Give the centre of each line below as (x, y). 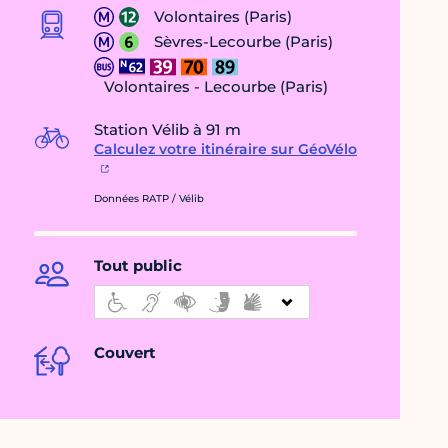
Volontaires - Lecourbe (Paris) (216, 87)
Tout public (138, 266)
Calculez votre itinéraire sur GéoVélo (225, 149)
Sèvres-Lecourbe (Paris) (243, 42)
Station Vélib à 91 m (167, 130)
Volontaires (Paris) (223, 17)
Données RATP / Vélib (149, 199)
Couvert (125, 353)
